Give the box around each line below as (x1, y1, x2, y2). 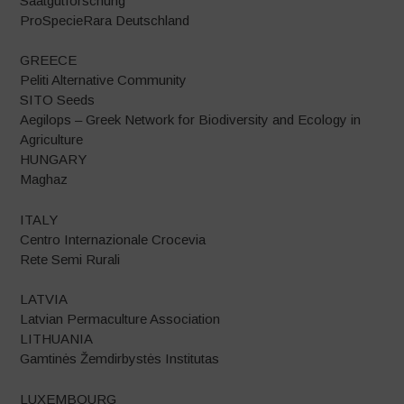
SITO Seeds (20, 92, 96, 107)
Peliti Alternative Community (20, 72, 188, 87)
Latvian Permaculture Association (20, 311, 221, 326)
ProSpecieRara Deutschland (20, 12, 190, 28)
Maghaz (20, 171, 69, 187)
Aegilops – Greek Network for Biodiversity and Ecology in (20, 112, 362, 127)
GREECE (20, 52, 78, 68)
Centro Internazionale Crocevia (20, 231, 207, 247)
